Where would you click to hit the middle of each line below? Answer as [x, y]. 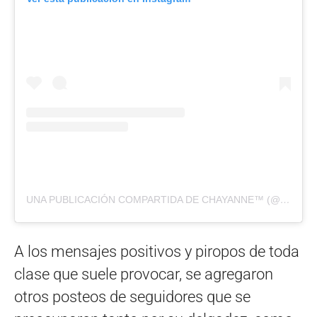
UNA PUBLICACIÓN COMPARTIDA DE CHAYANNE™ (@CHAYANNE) [285, 200]
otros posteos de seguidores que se [132, 297]
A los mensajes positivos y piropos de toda [157, 252]
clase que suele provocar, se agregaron [144, 275]
